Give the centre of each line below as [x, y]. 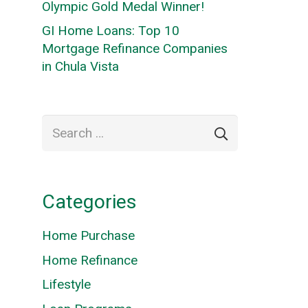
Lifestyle [66, 285]
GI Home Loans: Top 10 [111, 31]
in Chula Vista [80, 66]
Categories [89, 202]
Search [61, 123]
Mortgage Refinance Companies [135, 48]
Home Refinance [90, 260]
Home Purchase [88, 236]
